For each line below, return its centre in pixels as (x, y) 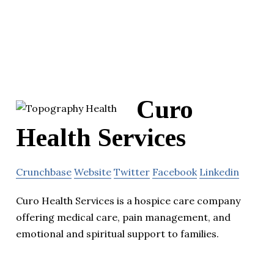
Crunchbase (44, 172)
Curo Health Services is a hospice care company (128, 201)
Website (93, 172)
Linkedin (219, 172)
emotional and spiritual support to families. (117, 234)
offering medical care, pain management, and (123, 217)
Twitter (132, 172)
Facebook (175, 172)
